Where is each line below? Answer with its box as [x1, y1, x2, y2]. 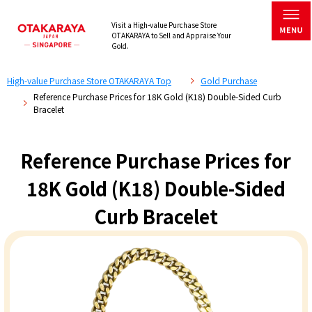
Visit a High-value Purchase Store [111, 19, 217, 31]
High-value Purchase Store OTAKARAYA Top [6, 75, 171, 87]
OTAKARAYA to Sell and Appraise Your [111, 30, 231, 41]
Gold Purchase [200, 75, 257, 87]
